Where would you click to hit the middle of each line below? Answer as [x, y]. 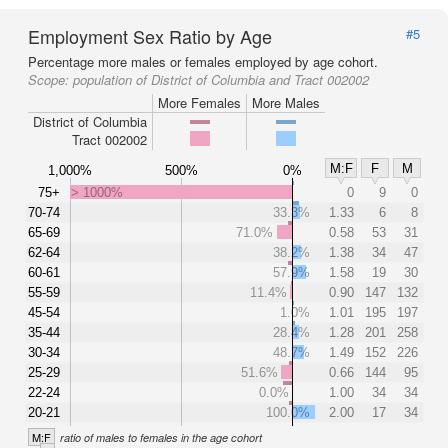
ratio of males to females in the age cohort [161, 437]
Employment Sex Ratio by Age [150, 36]
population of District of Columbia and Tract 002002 [221, 79]
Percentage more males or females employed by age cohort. [203, 61]
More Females [199, 102]
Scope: [50, 79]
